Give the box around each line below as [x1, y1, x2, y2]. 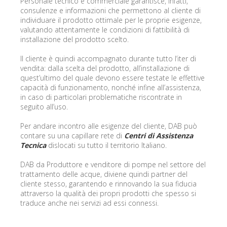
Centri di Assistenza [124, 130, 193, 140]
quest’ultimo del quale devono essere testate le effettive [20, 72, 205, 83]
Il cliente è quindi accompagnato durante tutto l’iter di [20, 53, 196, 63]
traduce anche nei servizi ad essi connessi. [20, 198, 159, 208]
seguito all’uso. [20, 101, 68, 111]
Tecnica [20, 140, 46, 150]
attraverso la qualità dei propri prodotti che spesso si [20, 188, 196, 198]
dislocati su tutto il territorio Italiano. [46, 140, 167, 150]
